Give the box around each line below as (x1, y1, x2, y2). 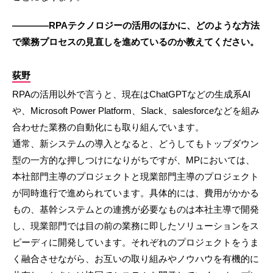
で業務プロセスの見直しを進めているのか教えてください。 (12, 37, 259, 48)
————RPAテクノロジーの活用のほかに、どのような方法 (12, 20, 260, 31)
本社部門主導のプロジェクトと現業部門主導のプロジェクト (12, 171, 259, 182)
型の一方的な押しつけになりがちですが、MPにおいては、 (12, 155, 255, 166)
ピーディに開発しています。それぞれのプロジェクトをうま (12, 237, 259, 248)
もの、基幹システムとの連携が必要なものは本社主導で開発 (12, 204, 259, 215)
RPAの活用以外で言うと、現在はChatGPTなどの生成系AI (12, 89, 250, 100)
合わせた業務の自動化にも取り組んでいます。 (12, 122, 204, 133)
